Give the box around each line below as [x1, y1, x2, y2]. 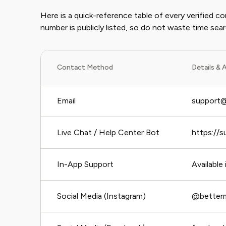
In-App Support [57, 159, 114, 169]
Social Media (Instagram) [57, 191, 146, 201]
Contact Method [57, 63, 113, 72]
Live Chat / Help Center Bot [57, 128, 159, 137]
